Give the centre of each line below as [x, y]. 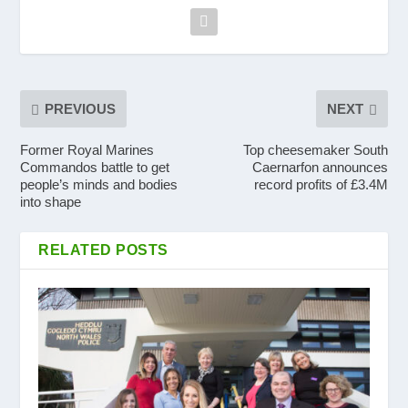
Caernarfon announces [320, 167]
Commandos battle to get [95, 167]
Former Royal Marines [87, 149]
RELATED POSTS [103, 250]
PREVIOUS [81, 108]
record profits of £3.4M [321, 184]
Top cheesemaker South [315, 149]
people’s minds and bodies [99, 184]
